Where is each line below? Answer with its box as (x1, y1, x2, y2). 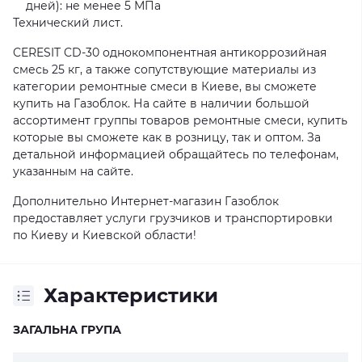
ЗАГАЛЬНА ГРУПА (13, 322, 121, 337)
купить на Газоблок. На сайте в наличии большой (13, 96, 309, 111)
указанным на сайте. (13, 164, 133, 179)
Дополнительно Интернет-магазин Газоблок (13, 194, 279, 208)
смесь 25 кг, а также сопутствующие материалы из (13, 62, 316, 77)
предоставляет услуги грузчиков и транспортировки (13, 211, 333, 225)
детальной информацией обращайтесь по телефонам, (13, 147, 339, 162)
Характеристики (44, 284, 218, 307)
